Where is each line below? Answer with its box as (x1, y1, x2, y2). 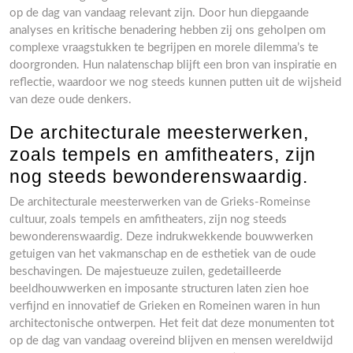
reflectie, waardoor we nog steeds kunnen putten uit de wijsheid (9, 76, 341, 88)
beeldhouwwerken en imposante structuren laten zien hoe (9, 283, 309, 295)
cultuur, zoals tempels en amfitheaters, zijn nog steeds (9, 214, 287, 225)
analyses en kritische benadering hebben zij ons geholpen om (9, 24, 325, 36)
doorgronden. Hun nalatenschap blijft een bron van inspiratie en (9, 59, 336, 71)
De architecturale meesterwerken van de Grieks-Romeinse (9, 196, 310, 208)
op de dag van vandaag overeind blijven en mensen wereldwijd (9, 335, 333, 347)
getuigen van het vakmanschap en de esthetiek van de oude (9, 248, 316, 260)
